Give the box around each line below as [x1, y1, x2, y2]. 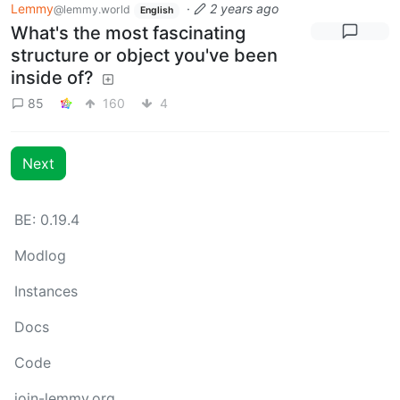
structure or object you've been [11, 44, 278, 66]
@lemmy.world [54, 2, 130, 16]
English [139, 4, 173, 16]
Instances [14, 282, 78, 300]
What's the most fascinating [11, 21, 246, 44]
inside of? [11, 66, 94, 88]
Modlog [14, 246, 66, 264]
